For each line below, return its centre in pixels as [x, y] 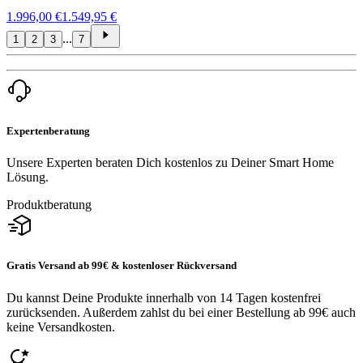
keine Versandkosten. [61, 327]
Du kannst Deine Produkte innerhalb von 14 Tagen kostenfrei [164, 297]
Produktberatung [49, 205]
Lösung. [28, 177]
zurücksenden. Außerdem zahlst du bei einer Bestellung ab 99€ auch [181, 312]
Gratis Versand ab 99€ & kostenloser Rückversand [122, 266]
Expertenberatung [48, 130]
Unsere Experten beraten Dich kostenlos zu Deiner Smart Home [170, 163]
